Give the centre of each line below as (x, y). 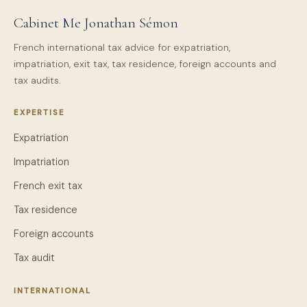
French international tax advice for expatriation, (122, 47)
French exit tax (48, 186)
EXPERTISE (39, 113)
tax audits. (37, 80)
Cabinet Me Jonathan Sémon (96, 23)
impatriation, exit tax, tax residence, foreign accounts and (145, 64)
